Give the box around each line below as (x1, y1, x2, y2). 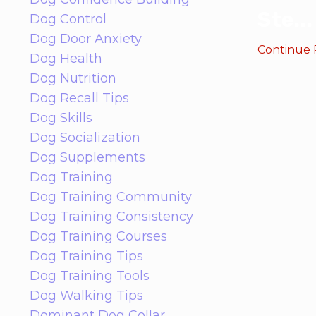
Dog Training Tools (30, 267, 150, 284)
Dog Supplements (30, 149, 145, 165)
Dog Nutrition (30, 70, 116, 86)
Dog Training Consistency (30, 208, 193, 224)
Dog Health (30, 50, 102, 66)
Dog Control (30, 11, 107, 27)
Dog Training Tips (30, 248, 143, 264)
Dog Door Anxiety (30, 30, 142, 47)
